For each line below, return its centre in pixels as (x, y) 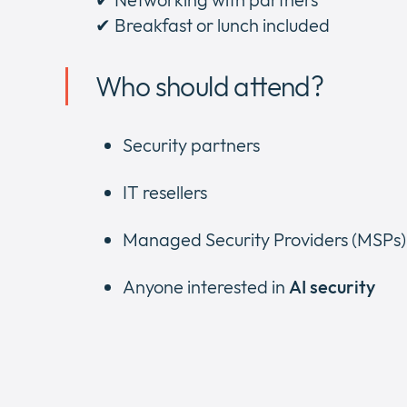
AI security (332, 287)
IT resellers (165, 192)
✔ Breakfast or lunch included (213, 25)
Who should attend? (210, 86)
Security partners (191, 145)
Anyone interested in (206, 287)
